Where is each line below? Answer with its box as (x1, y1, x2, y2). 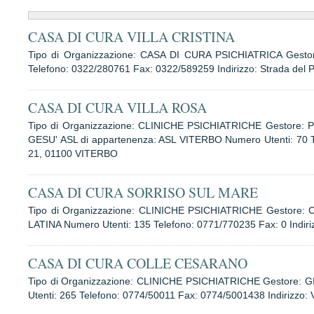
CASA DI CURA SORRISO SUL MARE (28, 183, 258, 202)
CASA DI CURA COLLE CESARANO (28, 254, 247, 273)
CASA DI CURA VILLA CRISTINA (28, 27, 235, 46)
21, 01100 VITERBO (28, 148, 118, 159)
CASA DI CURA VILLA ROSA (28, 98, 207, 117)
